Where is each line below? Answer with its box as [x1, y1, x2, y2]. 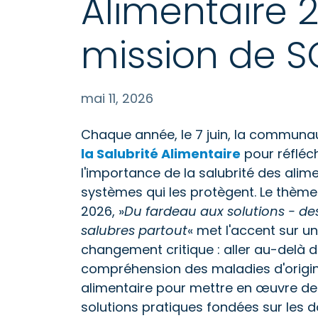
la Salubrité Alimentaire [81, 145, 241, 163]
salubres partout [81, 221, 187, 239]
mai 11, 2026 [81, 89, 153, 107]
